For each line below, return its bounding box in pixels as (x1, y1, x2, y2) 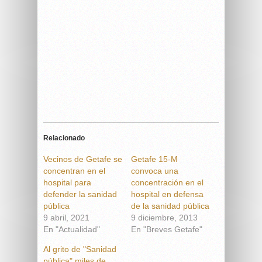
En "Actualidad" (43, 225, 100, 234)
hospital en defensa (131, 189, 204, 199)
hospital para (43, 178, 91, 187)
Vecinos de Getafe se (43, 154, 122, 164)
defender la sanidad (43, 189, 117, 199)
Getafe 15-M (131, 154, 178, 164)
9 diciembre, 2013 (131, 213, 198, 222)
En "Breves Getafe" (131, 225, 202, 234)
